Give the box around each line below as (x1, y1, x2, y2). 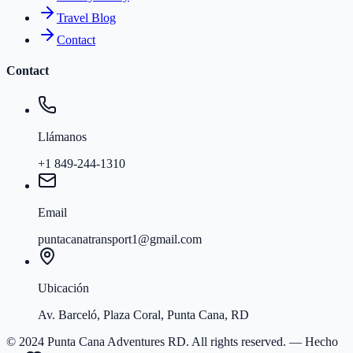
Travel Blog (57, 11, 116, 25)
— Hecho (286, 334, 338, 348)
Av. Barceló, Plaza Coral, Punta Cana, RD (38, 307, 249, 321)
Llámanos (38, 129, 87, 143)
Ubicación (38, 281, 89, 295)
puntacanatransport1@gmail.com (38, 232, 202, 246)
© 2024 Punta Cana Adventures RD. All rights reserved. (6, 334, 286, 348)
